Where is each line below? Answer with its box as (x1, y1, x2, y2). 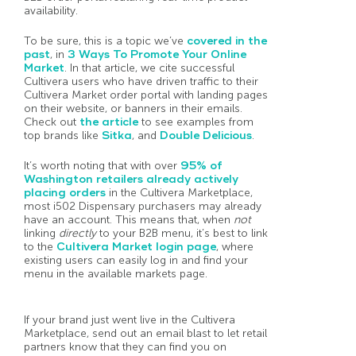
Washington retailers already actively (24, 172, 238, 187)
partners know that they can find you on (24, 340, 226, 354)
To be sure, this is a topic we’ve (24, 34, 187, 48)
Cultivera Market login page (56, 240, 216, 254)
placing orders (24, 186, 106, 200)
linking (24, 226, 59, 241)
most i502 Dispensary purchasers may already (24, 199, 261, 214)
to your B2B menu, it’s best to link (99, 226, 268, 241)
